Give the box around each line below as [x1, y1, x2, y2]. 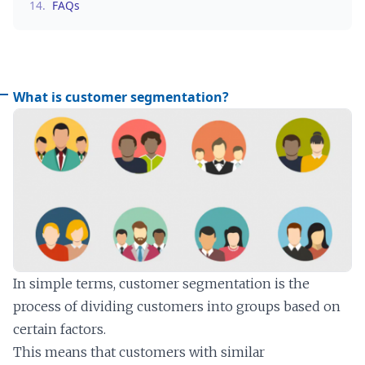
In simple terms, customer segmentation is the [13, 275, 310, 292]
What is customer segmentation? [13, 87, 229, 106]
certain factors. [13, 320, 106, 337]
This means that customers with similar [13, 343, 265, 360]
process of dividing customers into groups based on [13, 297, 341, 314]
